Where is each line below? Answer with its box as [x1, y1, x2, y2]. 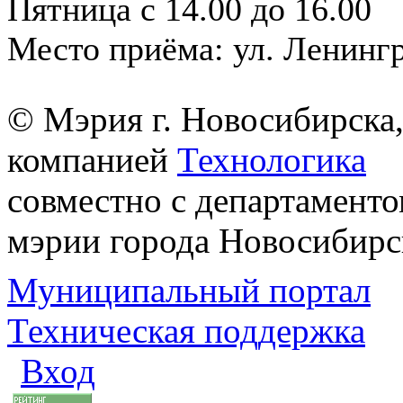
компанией [7, 140, 177, 179]
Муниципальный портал [7, 271, 371, 309]
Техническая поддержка [7, 311, 365, 350]
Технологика [177, 140, 366, 179]
